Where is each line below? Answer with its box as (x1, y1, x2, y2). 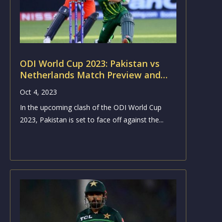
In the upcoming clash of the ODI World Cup (19, 102, 162, 112)
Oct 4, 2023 (19, 87, 57, 97)
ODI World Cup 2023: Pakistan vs (19, 57, 160, 69)
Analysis (19, 80, 55, 92)
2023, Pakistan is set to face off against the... (19, 114, 164, 124)
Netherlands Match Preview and (19, 68, 161, 81)
